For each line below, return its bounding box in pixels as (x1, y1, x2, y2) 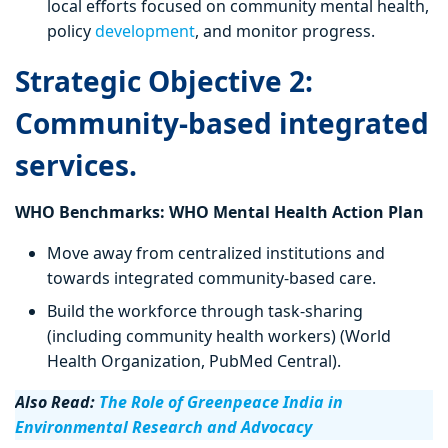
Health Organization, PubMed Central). (47, 350, 341, 373)
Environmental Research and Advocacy (15, 416, 312, 439)
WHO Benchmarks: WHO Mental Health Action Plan (15, 201, 424, 224)
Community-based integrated (15, 104, 429, 143)
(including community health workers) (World (47, 325, 391, 348)
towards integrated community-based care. (47, 267, 380, 290)
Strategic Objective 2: (15, 62, 313, 101)
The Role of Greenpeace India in (99, 391, 343, 414)
